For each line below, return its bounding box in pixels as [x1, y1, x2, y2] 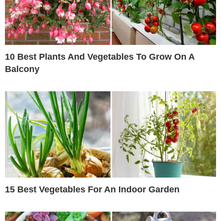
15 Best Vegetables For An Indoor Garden [5, 184, 180, 194]
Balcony [5, 64, 39, 74]
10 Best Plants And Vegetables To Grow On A [5, 51, 194, 62]
